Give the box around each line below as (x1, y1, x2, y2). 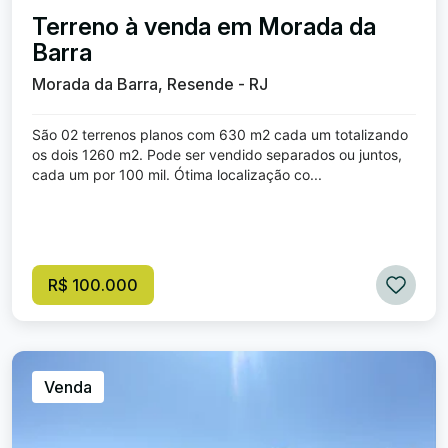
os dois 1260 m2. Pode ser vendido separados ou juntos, (32, 146, 402, 163)
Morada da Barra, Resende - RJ (32, 74, 268, 94)
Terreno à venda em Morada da (32, 12, 376, 41)
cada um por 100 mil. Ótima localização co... (32, 166, 322, 183)
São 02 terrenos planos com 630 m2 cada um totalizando (32, 126, 408, 143)
